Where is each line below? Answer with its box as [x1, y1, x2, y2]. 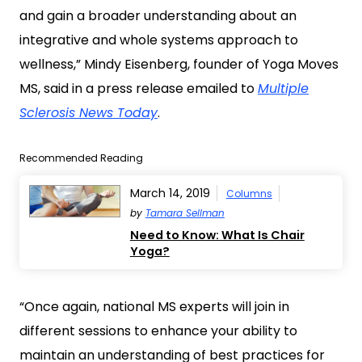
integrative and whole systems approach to [19, 31, 298, 49]
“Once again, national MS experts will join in [19, 297, 289, 316]
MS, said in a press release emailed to [19, 79, 258, 98]
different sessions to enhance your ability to [19, 322, 297, 340]
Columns [225, 187, 272, 200]
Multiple [258, 79, 309, 98]
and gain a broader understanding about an [19, 6, 297, 25]
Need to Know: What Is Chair [129, 227, 305, 243]
